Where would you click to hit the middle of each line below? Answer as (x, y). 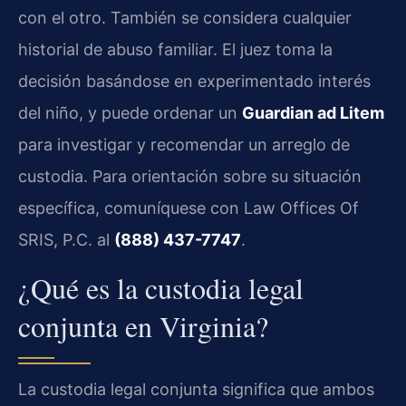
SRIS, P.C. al (66, 240)
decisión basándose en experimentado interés (194, 82)
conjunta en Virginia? (143, 325)
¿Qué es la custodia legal (161, 287)
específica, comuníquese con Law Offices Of (188, 208)
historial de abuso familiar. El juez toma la (175, 50)
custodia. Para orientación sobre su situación (190, 177)
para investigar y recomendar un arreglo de (184, 145)
